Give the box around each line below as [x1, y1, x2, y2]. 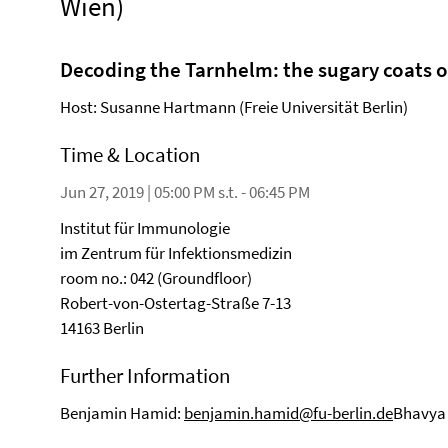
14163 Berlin [60, 317, 144, 339]
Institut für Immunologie [60, 217, 230, 239]
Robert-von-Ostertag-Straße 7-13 [60, 292, 291, 314]
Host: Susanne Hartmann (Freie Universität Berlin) [60, 96, 408, 118]
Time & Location [60, 141, 200, 168]
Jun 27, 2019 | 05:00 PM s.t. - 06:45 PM [60, 181, 310, 203]
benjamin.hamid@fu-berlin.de [184, 402, 393, 424]
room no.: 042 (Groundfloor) [60, 267, 252, 289]
